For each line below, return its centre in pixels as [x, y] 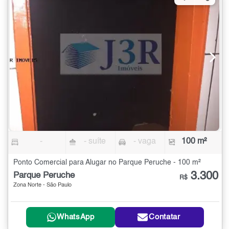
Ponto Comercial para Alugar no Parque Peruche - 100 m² [107, 163]
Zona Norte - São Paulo [42, 186]
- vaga [144, 142]
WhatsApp [76, 217]
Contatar [165, 217]
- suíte [95, 142]
